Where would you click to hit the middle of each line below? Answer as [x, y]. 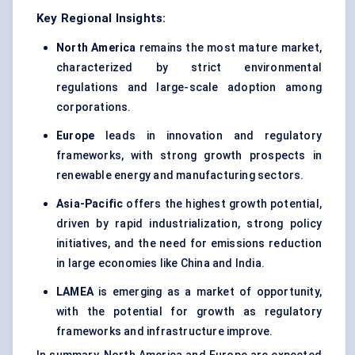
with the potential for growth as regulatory [189, 312]
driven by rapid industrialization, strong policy [189, 224]
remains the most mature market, [229, 48]
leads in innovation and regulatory [208, 136]
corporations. [94, 107]
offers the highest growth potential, [222, 204]
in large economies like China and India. [160, 263]
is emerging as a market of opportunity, [208, 292]
